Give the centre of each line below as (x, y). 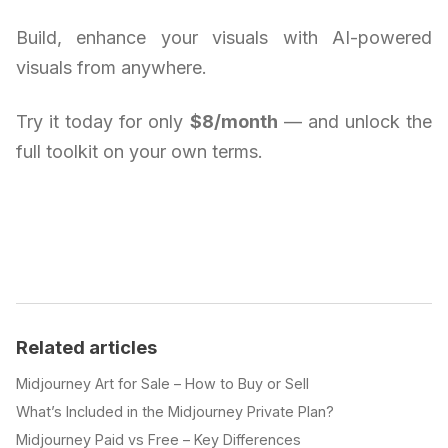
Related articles (86, 347)
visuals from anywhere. (111, 68)
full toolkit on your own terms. (139, 152)
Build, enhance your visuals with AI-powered (224, 38)
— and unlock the (355, 122)
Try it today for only (103, 122)
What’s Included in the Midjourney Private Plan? (175, 412)
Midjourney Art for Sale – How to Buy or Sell (162, 384)
